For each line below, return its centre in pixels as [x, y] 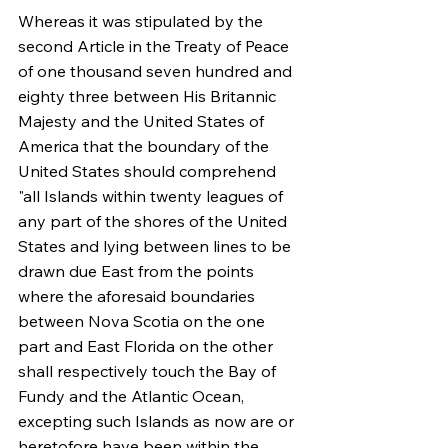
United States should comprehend [149, 171]
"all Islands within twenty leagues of [152, 196]
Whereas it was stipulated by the [142, 21]
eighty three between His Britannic [149, 96]
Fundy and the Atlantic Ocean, [133, 396]
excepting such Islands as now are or [158, 421]
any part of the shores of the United [154, 221]
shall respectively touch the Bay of [149, 371]
